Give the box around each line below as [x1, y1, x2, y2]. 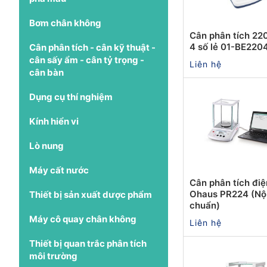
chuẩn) [190, 199, 220, 211]
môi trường [29, 250, 77, 262]
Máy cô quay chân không [29, 213, 136, 225]
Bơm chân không [29, 17, 101, 29]
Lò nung [29, 139, 64, 151]
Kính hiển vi [29, 115, 79, 127]
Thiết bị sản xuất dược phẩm [29, 188, 152, 200]
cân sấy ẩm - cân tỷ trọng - [29, 54, 144, 66]
